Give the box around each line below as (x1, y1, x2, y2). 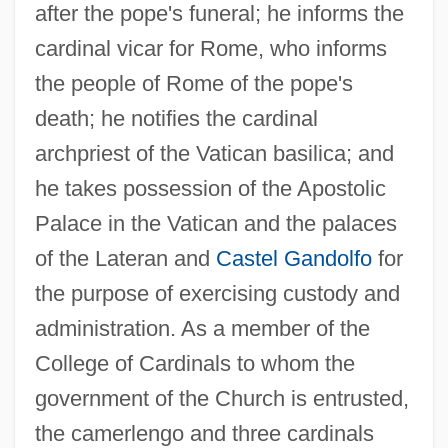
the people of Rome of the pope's (34, 70, 353, 96)
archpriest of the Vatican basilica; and (34, 140, 394, 166)
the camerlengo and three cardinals (34, 420, 374, 446)
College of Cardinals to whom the (34, 350, 355, 376)
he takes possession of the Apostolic (34, 175, 386, 201)
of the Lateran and (34, 245, 216, 271)
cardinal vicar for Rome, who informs (34, 35, 387, 61)
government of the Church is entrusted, (34, 385, 409, 411)
